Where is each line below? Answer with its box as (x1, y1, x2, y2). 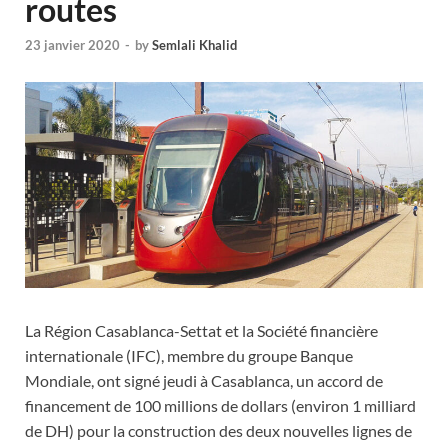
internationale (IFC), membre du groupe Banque (25, 346, 353, 366)
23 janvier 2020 (25, 37, 120, 54)
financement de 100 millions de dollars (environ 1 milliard (25, 396, 416, 416)
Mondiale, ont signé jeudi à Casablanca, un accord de (25, 371, 383, 391)
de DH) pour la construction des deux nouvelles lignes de (25, 421, 412, 441)
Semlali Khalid (152, 37, 237, 54)
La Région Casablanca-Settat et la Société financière (25, 321, 378, 341)
